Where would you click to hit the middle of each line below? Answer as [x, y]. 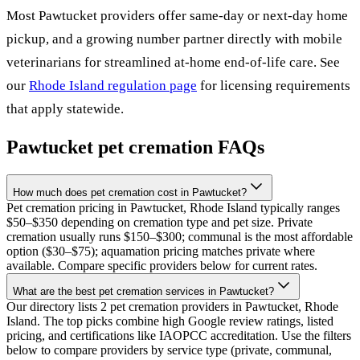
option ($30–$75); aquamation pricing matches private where [161, 252]
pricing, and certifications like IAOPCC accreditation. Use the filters [179, 336]
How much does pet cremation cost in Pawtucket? [130, 193]
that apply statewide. [65, 109]
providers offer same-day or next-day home [223, 16]
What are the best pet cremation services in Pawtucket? [143, 292]
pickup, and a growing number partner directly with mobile [174, 39]
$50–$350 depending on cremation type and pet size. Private [160, 223]
